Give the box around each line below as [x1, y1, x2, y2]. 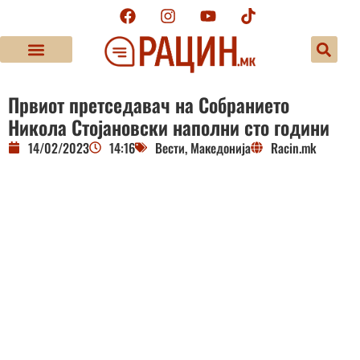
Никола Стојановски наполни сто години [8, 112, 329, 141]
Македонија [190, 137, 251, 157]
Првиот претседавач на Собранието [8, 89, 289, 119]
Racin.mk [271, 137, 317, 157]
